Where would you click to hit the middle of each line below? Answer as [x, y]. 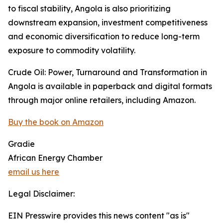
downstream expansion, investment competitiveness [108, 23]
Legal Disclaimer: [41, 194]
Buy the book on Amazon [56, 122]
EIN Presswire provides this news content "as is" [99, 216]
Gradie [21, 144]
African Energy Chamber [55, 158]
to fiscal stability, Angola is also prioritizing [89, 9]
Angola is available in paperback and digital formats [110, 86]
